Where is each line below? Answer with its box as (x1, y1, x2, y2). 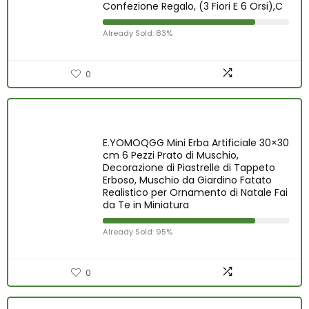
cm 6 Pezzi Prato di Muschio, (103, 148, 239, 162)
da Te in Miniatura (103, 198, 189, 212)
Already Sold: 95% (103, 226, 172, 237)
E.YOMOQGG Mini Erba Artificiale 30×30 (103, 136, 289, 150)
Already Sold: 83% (103, 28, 172, 39)
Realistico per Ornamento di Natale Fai (103, 186, 288, 199)
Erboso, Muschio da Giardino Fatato (103, 173, 272, 187)
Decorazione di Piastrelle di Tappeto (103, 161, 275, 175)
